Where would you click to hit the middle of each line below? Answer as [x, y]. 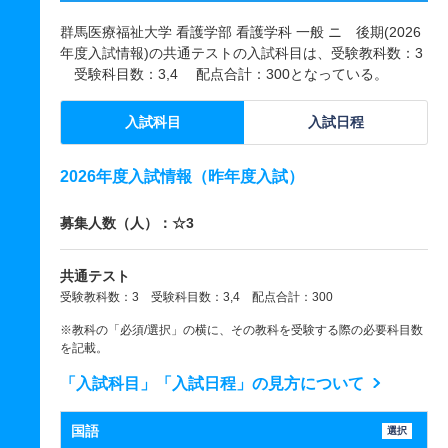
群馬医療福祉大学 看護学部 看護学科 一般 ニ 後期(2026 [240, 32]
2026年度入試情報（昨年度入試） [182, 176]
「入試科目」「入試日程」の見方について [212, 383]
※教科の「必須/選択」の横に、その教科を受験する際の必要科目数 [241, 330]
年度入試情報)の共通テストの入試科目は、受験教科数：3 [241, 53]
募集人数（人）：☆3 [127, 223]
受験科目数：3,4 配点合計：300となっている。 [224, 74]
